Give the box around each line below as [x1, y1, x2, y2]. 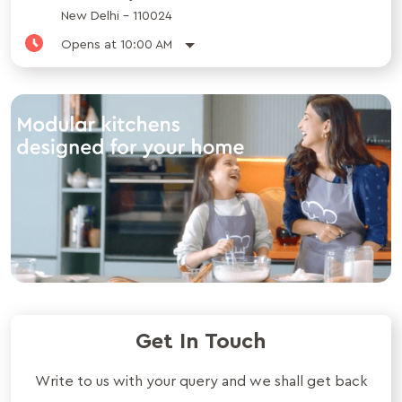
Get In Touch [135, 330, 267, 353]
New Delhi [61, 10, 119, 23]
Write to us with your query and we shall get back [34, 373, 368, 389]
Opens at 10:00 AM [61, 39, 172, 52]
